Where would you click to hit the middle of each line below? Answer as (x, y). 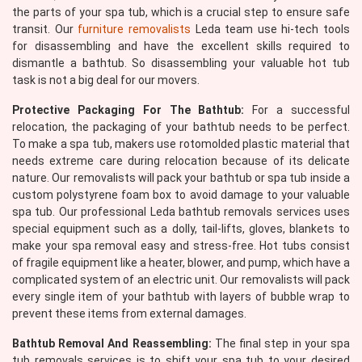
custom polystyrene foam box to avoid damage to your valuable (181, 195)
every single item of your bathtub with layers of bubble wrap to (181, 297)
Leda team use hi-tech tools (270, 29)
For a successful (297, 110)
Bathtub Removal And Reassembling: (112, 343)
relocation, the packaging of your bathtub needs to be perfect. (181, 127)
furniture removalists (134, 29)
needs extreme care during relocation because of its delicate (181, 161)
